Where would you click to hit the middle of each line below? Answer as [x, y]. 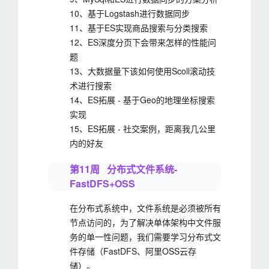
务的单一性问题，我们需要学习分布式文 [145, 237]
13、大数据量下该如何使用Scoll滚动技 [142, 71]
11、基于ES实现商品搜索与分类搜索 [139, 28]
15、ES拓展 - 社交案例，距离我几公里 [143, 128]
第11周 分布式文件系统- [123, 169]
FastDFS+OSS [102, 183]
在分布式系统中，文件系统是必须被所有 [145, 208]
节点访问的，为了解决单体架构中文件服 [145, 222]
